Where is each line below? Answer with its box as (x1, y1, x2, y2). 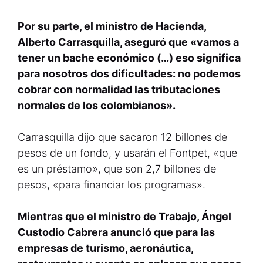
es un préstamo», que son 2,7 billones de (18, 163, 216, 175)
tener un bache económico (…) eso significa (18, 52, 241, 64)
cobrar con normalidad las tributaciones (18, 83, 220, 96)
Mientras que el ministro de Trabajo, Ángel (18, 210, 231, 222)
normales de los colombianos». (18, 99, 176, 112)
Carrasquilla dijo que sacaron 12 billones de (18, 131, 227, 143)
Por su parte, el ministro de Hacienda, (18, 20, 206, 32)
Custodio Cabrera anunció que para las (18, 226, 215, 238)
